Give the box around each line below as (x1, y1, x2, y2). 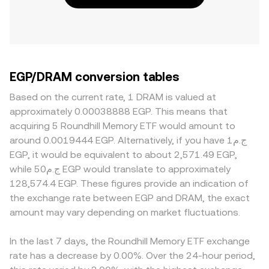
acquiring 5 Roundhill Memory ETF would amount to (10, 120, 235, 131)
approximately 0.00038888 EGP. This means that (10, 106, 228, 117)
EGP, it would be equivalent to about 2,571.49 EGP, (10, 149, 237, 160)
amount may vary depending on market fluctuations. (10, 207, 240, 218)
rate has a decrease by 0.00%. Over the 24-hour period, (10, 250, 255, 261)
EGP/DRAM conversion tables (10, 70, 180, 84)
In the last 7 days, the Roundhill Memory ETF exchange (10, 235, 250, 247)
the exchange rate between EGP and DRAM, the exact (10, 192, 250, 204)
